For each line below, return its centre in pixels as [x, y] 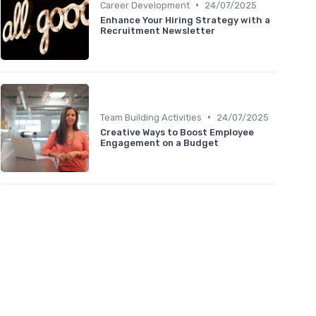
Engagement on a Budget [159, 142]
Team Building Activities [151, 117]
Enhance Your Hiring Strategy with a [185, 20]
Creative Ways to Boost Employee [177, 132]
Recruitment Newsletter [158, 30]
